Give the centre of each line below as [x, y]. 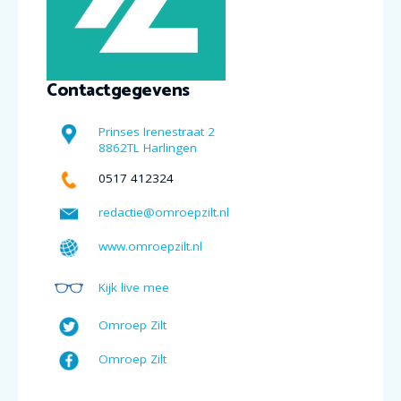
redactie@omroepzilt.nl [164, 212]
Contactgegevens [118, 90]
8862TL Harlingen [148, 147]
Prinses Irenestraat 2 [157, 131]
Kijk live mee [134, 287]
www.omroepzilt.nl [150, 246]
